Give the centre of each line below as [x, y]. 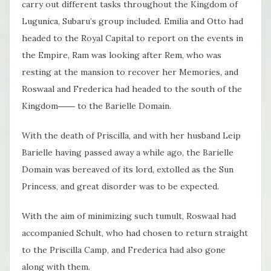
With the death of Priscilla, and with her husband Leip [131, 136]
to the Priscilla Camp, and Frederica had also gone [124, 250]
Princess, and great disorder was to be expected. [120, 187]
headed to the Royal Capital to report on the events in [132, 38]
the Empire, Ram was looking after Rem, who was [122, 55]
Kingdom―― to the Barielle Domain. [96, 106]
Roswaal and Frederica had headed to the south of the [132, 89]
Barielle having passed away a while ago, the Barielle [128, 153]
